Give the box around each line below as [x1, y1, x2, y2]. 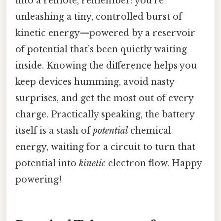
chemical [128, 125, 171, 136]
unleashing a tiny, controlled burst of [15, 11, 182, 22]
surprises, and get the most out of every [15, 92, 193, 104]
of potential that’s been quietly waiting [15, 43, 187, 55]
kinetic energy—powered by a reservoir [15, 27, 195, 38]
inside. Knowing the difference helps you [15, 60, 197, 71]
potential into [15, 157, 79, 169]
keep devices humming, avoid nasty [15, 76, 174, 87]
